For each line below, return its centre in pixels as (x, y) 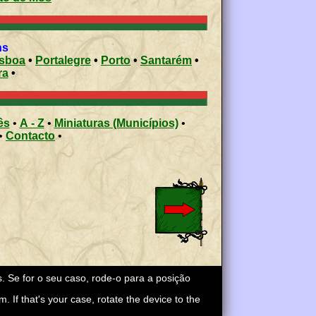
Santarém (166, 61)
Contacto (30, 136)
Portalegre (63, 61)
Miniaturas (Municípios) (116, 123)
